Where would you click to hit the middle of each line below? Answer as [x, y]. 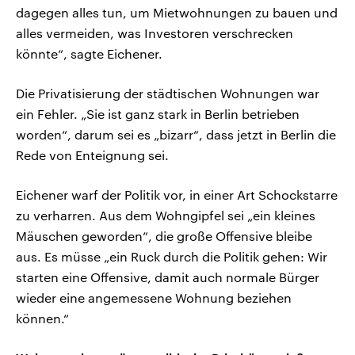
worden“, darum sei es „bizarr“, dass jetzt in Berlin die [176, 135]
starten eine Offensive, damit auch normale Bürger [168, 277]
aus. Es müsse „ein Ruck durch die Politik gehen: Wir [172, 257]
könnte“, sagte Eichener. [89, 54]
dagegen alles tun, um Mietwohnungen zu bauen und [177, 13]
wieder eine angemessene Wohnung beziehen [154, 298]
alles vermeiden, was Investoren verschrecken [155, 33]
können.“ [42, 319]
